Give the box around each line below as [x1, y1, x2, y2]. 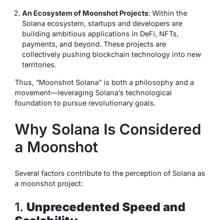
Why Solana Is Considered [15, 120, 201, 138]
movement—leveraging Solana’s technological [15, 88, 172, 97]
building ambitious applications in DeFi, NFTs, [22, 29, 179, 38]
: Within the [148, 8, 187, 17]
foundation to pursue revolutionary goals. [15, 98, 156, 107]
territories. [22, 60, 56, 69]
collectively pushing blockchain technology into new [22, 50, 201, 58]
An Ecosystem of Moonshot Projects [22, 8, 148, 17]
